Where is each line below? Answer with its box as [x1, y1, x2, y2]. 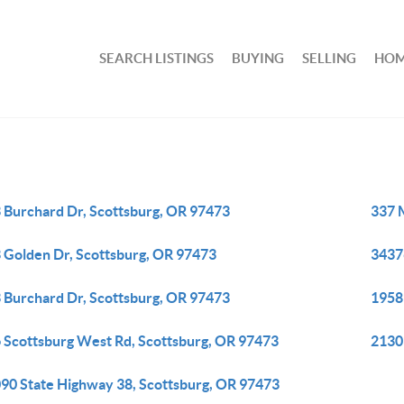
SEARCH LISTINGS [99, 50, 215, 66]
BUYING [232, 50, 285, 66]
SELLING [302, 50, 357, 66]
